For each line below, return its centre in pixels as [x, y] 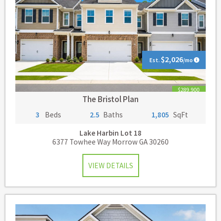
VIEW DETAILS [110, 166]
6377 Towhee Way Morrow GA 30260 [110, 142]
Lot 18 [130, 133]
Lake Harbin [99, 133]
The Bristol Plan [110, 99]
